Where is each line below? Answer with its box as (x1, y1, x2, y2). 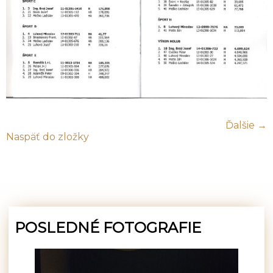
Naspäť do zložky (6, 130, 89, 143)
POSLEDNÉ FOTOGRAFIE (15, 218, 202, 236)
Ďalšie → (225, 119, 267, 131)
